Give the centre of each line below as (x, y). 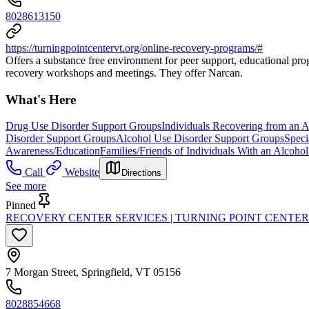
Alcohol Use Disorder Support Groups (200, 139)
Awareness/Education (53, 151)
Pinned (21, 206)
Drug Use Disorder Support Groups (83, 126)
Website (82, 172)
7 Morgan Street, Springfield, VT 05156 (93, 272)
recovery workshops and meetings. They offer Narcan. (124, 72)
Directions (141, 173)
